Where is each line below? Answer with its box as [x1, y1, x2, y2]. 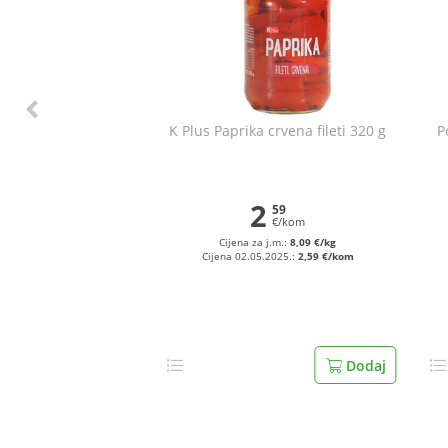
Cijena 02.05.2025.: [201, 250, 298, 263]
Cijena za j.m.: [219, 236, 291, 249]
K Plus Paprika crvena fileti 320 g [169, 121, 387, 140]
